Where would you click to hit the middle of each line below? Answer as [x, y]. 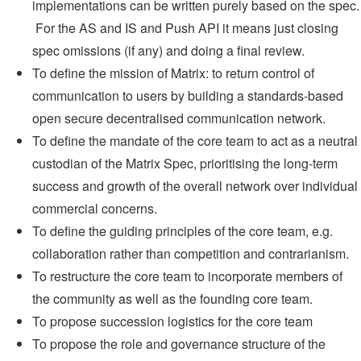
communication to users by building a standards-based [188, 95]
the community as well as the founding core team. [172, 298]
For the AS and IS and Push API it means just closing [185, 27]
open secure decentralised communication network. [179, 118]
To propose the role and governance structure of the [179, 343]
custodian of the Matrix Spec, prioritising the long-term [185, 163]
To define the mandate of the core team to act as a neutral [195, 140]
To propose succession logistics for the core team [172, 321]
